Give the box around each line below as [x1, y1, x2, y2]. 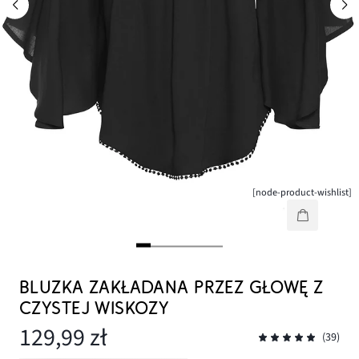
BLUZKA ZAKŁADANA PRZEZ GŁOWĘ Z [19, 277, 324, 298]
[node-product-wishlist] [252, 185, 353, 200]
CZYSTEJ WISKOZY [19, 298, 169, 319]
